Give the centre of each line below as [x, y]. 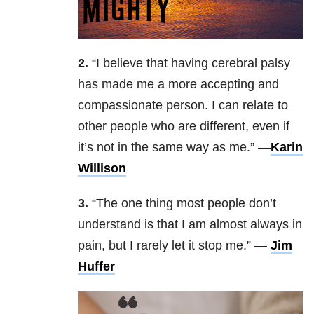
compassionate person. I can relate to [183, 105]
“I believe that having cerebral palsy [189, 63]
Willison [102, 169]
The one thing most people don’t [186, 204]
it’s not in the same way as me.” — [174, 148]
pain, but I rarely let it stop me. [162, 246]
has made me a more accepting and [178, 84]
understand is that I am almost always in [190, 225]
